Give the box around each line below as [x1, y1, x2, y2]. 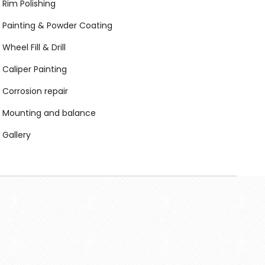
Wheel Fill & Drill [2, 41, 66, 54]
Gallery [2, 129, 31, 141]
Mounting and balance [2, 107, 96, 119]
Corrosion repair [2, 85, 68, 98]
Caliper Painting [2, 63, 67, 76]
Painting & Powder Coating [2, 20, 112, 32]
